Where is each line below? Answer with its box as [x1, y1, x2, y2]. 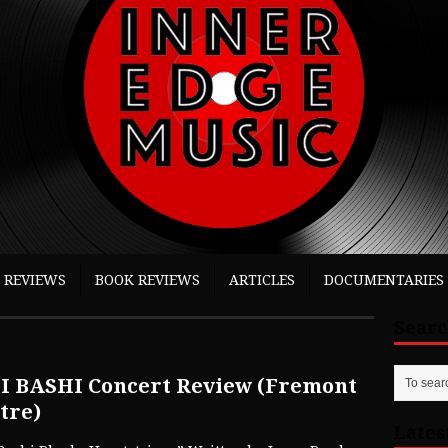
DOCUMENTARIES [324, 272, 444, 289]
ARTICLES [229, 272, 295, 289]
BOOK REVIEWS [95, 272, 200, 289]
